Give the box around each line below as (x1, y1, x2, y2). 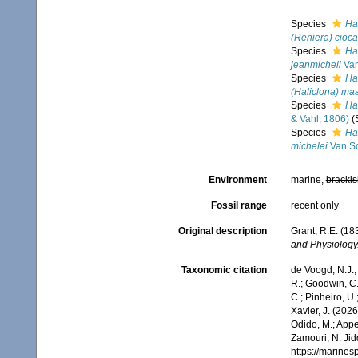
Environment (208, 174, 267, 185)
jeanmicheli (290, 59, 341, 70)
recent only (290, 200, 339, 211)
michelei (290, 141, 328, 152)
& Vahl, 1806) (290, 113, 349, 125)
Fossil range (210, 200, 267, 211)
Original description (177, 225, 267, 237)
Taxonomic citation (181, 265, 267, 276)
